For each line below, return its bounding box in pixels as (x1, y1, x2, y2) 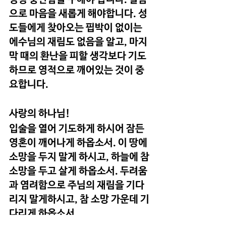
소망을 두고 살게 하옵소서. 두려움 (9, 165, 147, 177)
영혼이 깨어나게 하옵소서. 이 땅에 (9, 137, 149, 149)
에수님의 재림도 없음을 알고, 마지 (9, 36, 147, 48)
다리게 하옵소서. (9, 207, 78, 219)
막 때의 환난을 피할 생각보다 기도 (9, 50, 146, 62)
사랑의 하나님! (9, 107, 70, 120)
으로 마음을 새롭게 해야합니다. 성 (9, 8, 147, 20)
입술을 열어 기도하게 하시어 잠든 (9, 123, 146, 135)
